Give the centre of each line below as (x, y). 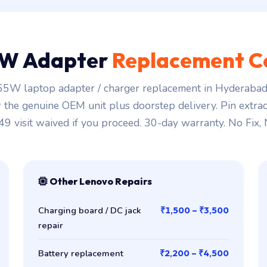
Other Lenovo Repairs (100, 181)
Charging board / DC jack (90, 210)
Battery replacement (81, 253)
